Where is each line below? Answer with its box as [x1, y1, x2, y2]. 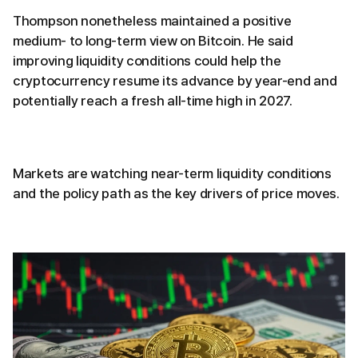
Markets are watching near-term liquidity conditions [13, 165, 332, 181]
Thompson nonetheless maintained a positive [13, 13, 292, 29]
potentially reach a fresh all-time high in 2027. [13, 93, 292, 109]
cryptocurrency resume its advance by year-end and [13, 73, 337, 89]
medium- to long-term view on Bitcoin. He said [13, 33, 293, 49]
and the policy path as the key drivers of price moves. [13, 185, 340, 201]
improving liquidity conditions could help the [13, 53, 281, 69]
